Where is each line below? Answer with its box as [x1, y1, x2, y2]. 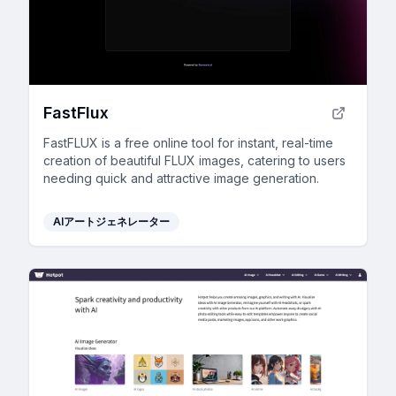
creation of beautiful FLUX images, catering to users [43, 152, 346, 168]
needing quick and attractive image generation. [43, 170, 319, 186]
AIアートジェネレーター [53, 214, 170, 228]
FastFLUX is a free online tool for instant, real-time [43, 134, 333, 150]
